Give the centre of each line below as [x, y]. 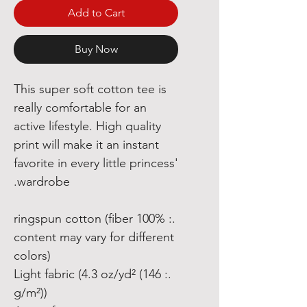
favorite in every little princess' [96, 163]
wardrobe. [44, 182]
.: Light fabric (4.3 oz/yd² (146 [87, 274]
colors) [32, 256]
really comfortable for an [80, 108]
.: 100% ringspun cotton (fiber [73, 219]
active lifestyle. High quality [87, 126]
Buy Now [96, 49]
